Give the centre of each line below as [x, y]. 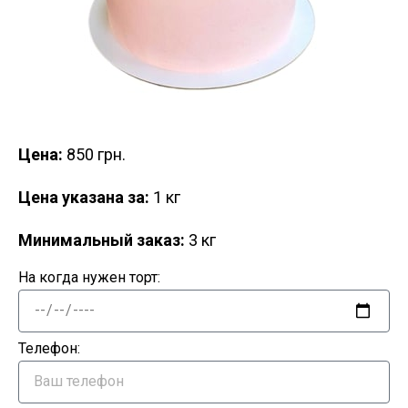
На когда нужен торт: [89, 277]
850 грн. [96, 154]
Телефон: [49, 348]
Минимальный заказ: [103, 240]
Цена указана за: [86, 197]
